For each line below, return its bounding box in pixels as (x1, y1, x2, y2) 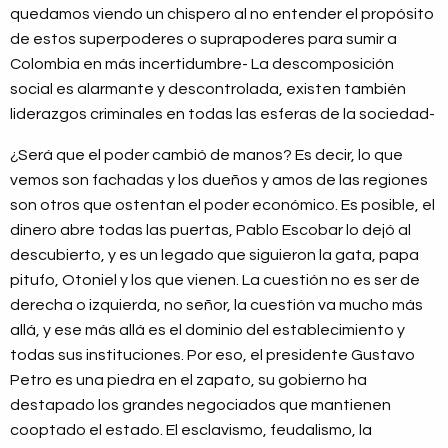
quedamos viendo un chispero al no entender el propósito (10, 6, 434, 23)
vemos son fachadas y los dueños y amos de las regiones (10, 172, 428, 189)
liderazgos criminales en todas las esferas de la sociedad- (10, 106, 435, 123)
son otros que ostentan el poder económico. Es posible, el (10, 197, 435, 214)
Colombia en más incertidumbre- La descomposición (10, 56, 394, 73)
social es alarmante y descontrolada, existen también (10, 81, 406, 98)
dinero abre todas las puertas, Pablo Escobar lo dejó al (10, 222, 411, 239)
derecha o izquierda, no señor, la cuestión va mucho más (10, 297, 423, 314)
